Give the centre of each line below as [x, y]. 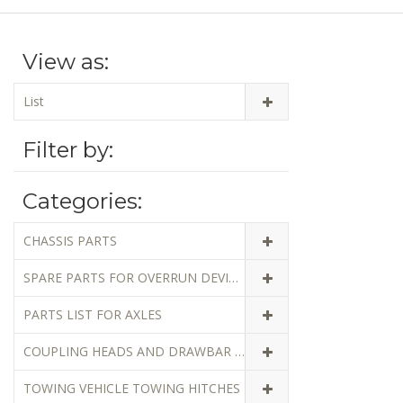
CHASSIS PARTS [70, 240]
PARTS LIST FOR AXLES [93, 314]
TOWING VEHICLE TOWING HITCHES [132, 388]
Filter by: [68, 149]
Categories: [82, 201]
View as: [66, 61]
